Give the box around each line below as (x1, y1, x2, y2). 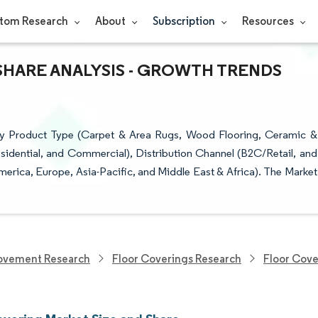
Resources (241, 14, 296, 28)
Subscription (152, 14, 217, 28)
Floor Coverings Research (112, 251, 241, 265)
